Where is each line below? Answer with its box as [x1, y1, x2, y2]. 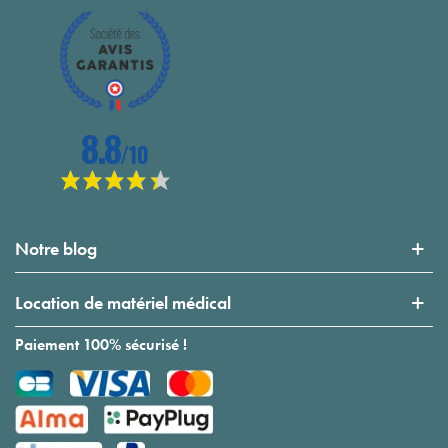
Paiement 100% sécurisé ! [15, 334, 187, 356]
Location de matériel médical [15, 291, 231, 315]
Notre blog [15, 237, 97, 261]
